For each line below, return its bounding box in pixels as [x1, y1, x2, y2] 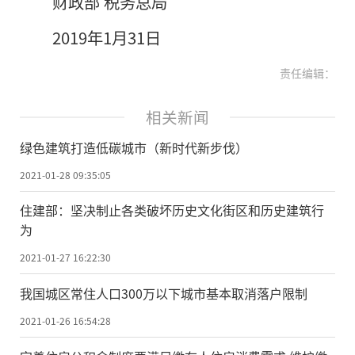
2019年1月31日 [52, 25, 161, 49]
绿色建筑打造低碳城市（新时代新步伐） [20, 137, 248, 157]
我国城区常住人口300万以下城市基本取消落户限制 [20, 284, 307, 303]
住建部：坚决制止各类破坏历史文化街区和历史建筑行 [20, 200, 324, 220]
